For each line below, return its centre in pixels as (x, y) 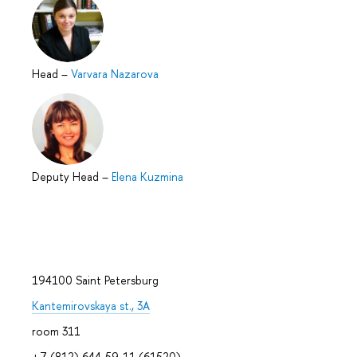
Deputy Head (67, 176)
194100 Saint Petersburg (95, 280)
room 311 (56, 331)
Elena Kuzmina (147, 176)
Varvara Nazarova (115, 73)
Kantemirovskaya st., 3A (91, 306)
